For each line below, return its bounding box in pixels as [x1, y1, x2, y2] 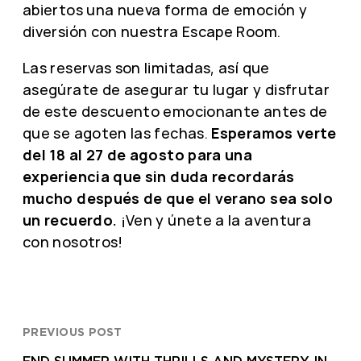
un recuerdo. [23, 210, 118, 230]
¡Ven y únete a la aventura [117, 210, 312, 230]
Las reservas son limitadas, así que [23, 58, 270, 78]
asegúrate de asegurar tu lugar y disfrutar [23, 80, 330, 100]
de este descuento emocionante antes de [23, 102, 328, 122]
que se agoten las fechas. [23, 123, 212, 143]
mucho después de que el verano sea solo [23, 189, 334, 209]
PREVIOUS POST [23, 326, 122, 339]
